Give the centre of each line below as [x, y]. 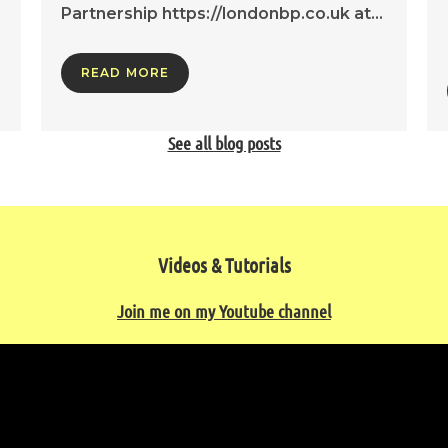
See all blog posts [224, 142]
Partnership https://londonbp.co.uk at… [221, 13]
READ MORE [125, 72]
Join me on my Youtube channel [224, 310]
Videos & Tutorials [224, 264]
